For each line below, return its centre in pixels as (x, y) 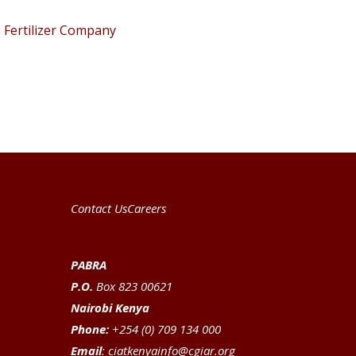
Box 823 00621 (133, 286)
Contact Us (99, 209)
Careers (147, 209)
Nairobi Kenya (110, 308)
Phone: (90, 329)
